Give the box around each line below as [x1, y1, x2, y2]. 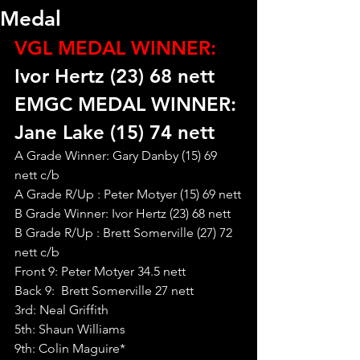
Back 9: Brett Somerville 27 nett [14, 283, 194, 298]
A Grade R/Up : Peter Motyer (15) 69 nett [14, 186, 241, 202]
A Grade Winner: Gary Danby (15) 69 [14, 148, 220, 163]
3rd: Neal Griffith [14, 302, 108, 317]
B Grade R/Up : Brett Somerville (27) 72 [14, 225, 235, 240]
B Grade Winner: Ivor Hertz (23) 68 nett [14, 206, 231, 221]
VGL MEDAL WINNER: [14, 36, 216, 59]
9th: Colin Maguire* [14, 341, 125, 356]
